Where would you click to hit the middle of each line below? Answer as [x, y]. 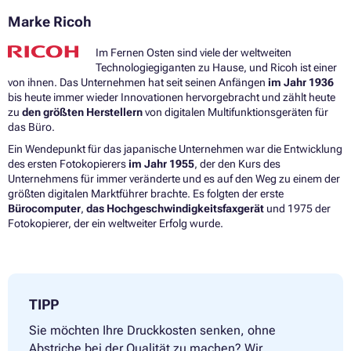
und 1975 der [297, 208]
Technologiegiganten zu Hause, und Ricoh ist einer [216, 67]
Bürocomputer [44, 208]
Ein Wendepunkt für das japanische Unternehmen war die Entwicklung [175, 148]
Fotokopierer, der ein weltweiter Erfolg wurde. [116, 223]
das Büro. [33, 127]
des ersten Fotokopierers [68, 163]
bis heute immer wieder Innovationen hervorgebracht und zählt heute [172, 97]
